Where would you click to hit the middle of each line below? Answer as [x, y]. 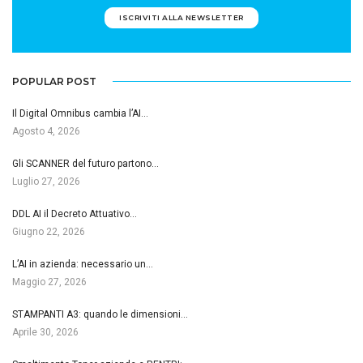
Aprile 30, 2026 [45, 332]
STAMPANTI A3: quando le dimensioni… [100, 314]
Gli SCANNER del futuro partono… [85, 163]
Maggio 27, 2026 [49, 282]
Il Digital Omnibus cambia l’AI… [80, 113]
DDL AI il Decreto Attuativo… [75, 214]
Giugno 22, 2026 [49, 231]
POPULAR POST [54, 81]
